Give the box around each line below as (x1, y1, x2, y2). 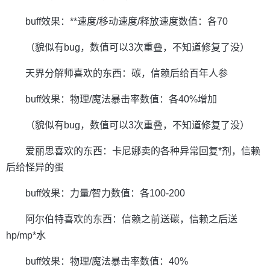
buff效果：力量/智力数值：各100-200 (25, 188, 185, 199)
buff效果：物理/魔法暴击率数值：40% (25, 256, 188, 267)
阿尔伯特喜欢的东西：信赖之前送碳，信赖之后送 (25, 214, 237, 225)
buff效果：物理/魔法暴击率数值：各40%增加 (25, 94, 217, 105)
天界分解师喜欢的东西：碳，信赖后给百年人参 (25, 68, 228, 79)
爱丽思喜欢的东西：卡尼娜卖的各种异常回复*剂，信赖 (25, 146, 260, 157)
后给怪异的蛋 (6, 162, 64, 173)
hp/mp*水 (6, 230, 46, 241)
